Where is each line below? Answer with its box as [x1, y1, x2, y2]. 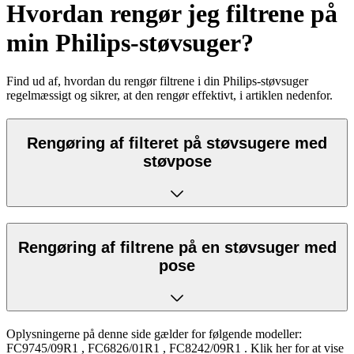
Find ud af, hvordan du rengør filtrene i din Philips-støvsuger [6, 74, 308, 88]
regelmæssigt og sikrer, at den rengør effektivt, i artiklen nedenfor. [6, 88, 333, 103]
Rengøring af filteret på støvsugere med [27, 134, 327, 152]
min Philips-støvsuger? [6, 28, 254, 57]
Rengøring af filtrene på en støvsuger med [17, 238, 337, 256]
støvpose [142, 152, 212, 170]
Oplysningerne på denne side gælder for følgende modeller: [6, 327, 302, 341]
